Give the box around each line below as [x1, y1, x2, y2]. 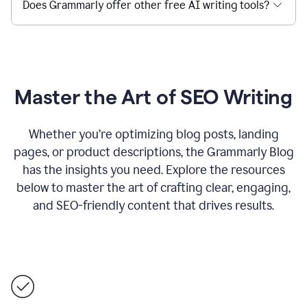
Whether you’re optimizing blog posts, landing [28, 126, 279, 142]
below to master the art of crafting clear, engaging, [16, 180, 291, 195]
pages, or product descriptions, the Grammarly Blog [13, 144, 294, 160]
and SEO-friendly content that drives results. [33, 197, 274, 213]
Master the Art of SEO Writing [14, 85, 293, 108]
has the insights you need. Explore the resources [22, 162, 285, 177]
